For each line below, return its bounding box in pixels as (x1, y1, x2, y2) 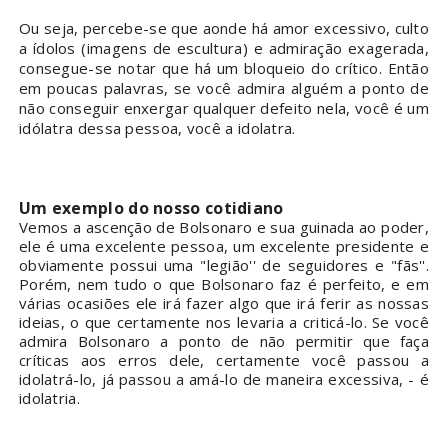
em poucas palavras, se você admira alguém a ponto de (18, 78, 430, 99)
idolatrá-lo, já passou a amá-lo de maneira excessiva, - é (18, 369, 430, 390)
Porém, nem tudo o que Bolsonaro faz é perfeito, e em (18, 274, 430, 295)
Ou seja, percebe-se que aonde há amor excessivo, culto (18, 18, 430, 39)
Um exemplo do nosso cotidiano (18, 197, 284, 220)
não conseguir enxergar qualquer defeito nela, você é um (18, 98, 430, 119)
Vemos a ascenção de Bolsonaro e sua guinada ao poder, (18, 217, 430, 238)
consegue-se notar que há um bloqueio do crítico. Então (18, 58, 430, 79)
